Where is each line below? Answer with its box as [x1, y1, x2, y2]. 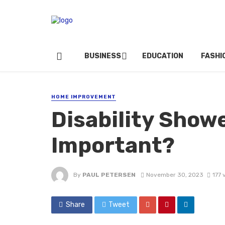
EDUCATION [142, 52, 184, 61]
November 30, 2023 [146, 171, 203, 179]
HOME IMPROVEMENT [51, 94, 116, 100]
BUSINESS [84, 52, 121, 61]
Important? [51, 133, 175, 159]
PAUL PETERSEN [82, 171, 136, 179]
